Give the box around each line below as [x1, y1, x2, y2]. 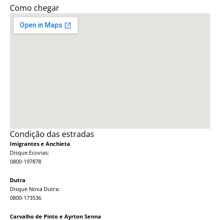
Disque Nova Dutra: [10, 185, 60, 193]
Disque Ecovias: [10, 149, 49, 157]
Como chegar [10, 2, 59, 14]
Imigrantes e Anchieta [10, 140, 70, 148]
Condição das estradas [10, 129, 94, 140]
